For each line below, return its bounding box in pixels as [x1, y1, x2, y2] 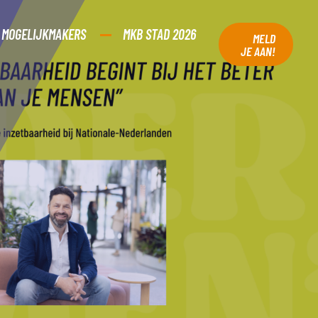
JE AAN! [240, 43, 275, 59]
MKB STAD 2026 [123, 26, 196, 43]
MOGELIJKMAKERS [1, 26, 89, 43]
